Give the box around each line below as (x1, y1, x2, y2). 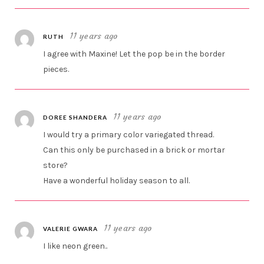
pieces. (43, 64, 70, 75)
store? (43, 160, 68, 171)
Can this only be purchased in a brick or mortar (43, 145, 226, 156)
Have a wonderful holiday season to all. (43, 176, 190, 186)
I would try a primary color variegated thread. (43, 130, 214, 140)
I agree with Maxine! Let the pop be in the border (43, 49, 226, 60)
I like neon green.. (43, 241, 108, 252)
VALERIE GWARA (43, 225, 98, 233)
